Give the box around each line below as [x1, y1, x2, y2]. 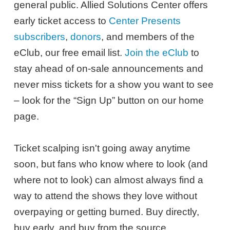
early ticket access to [14, 15, 109, 26]
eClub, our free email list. [14, 47, 125, 58]
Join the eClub [125, 47, 189, 58]
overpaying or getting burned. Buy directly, [14, 206, 200, 217]
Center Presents [109, 15, 181, 26]
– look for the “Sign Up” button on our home [14, 94, 204, 106]
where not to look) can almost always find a [14, 174, 204, 185]
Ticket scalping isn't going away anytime [14, 142, 191, 154]
